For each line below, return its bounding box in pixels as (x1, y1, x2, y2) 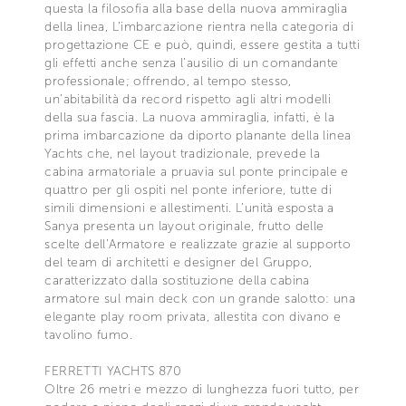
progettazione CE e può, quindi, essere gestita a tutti (44, 36, 360, 53)
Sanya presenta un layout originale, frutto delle (44, 217, 324, 234)
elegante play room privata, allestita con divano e (44, 308, 342, 324)
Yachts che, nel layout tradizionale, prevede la (44, 145, 321, 161)
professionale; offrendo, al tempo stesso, (44, 72, 292, 89)
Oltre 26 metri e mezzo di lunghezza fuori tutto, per (44, 381, 360, 397)
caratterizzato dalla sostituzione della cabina (44, 272, 310, 288)
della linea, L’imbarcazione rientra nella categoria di (44, 18, 353, 34)
